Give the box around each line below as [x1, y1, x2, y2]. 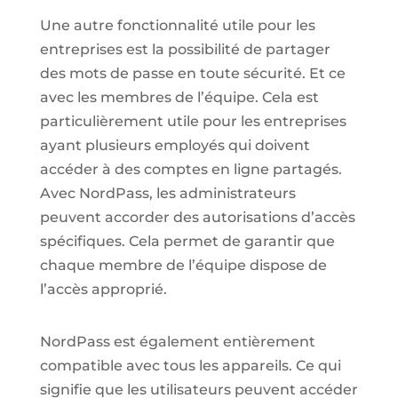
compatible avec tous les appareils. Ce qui [39, 356, 341, 374]
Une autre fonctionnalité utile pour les [39, 16, 315, 34]
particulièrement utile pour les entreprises [39, 112, 346, 130]
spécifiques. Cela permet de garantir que [39, 232, 335, 250]
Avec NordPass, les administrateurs [39, 184, 296, 202]
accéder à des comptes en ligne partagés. [39, 160, 342, 178]
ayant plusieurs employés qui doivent [39, 136, 310, 154]
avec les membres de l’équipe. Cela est [39, 88, 319, 106]
